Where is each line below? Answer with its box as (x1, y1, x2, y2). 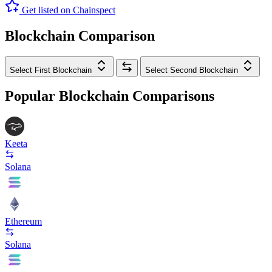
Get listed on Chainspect (22, 4, 115, 15)
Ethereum (5, 216, 42, 227)
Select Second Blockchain (145, 65, 238, 75)
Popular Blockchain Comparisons (5, 88, 214, 104)
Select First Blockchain (10, 65, 92, 75)
